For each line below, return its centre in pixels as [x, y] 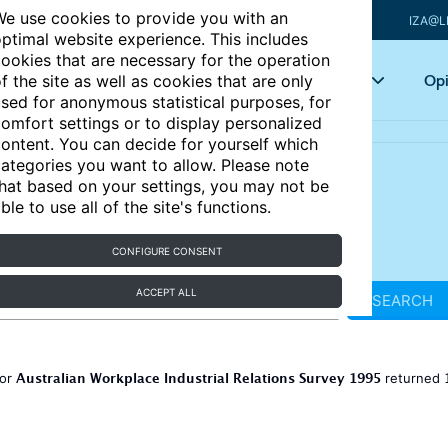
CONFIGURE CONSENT [166, 251]
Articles [195, 80]
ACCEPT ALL [167, 292]
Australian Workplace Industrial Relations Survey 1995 [198, 381]
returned [412, 378]
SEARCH [402, 300]
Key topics [322, 80]
